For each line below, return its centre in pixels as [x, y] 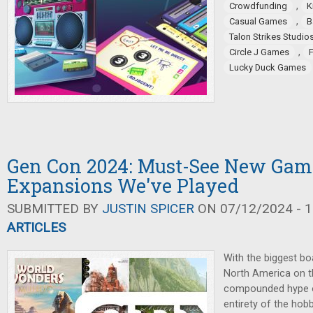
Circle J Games [259, 52]
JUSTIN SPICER [148, 209]
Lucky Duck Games [268, 67]
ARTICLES [36, 228]
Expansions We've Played [123, 186]
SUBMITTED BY [54, 209]
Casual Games [258, 21]
